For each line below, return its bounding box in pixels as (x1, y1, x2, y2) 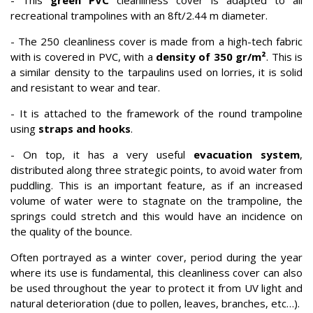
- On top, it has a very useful (10, 147, 194, 162)
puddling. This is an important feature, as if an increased (10, 178, 303, 193)
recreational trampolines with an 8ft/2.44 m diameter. (10, 8, 268, 23)
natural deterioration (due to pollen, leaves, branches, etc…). (10, 296, 300, 311)
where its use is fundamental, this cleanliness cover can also (10, 265, 303, 280)
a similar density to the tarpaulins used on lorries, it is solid (10, 65, 303, 80)
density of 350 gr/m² (155, 50, 267, 64)
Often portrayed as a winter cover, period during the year (10, 250, 303, 265)
